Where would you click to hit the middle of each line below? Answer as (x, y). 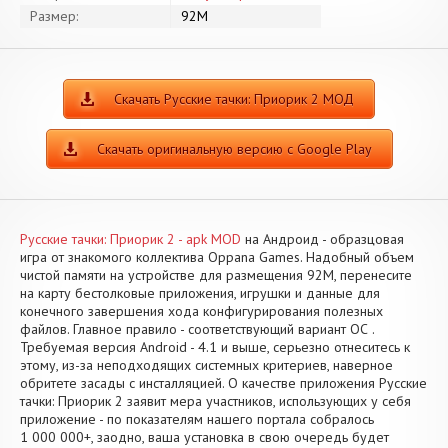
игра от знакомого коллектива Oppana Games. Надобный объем (217, 257)
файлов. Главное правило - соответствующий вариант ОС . (197, 329)
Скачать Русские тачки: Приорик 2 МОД (234, 99)
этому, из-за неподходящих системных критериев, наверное (206, 365)
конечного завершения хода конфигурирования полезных (201, 311)
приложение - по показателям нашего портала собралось (197, 419)
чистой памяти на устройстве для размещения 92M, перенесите (216, 275)
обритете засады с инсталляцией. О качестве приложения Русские (223, 383)
